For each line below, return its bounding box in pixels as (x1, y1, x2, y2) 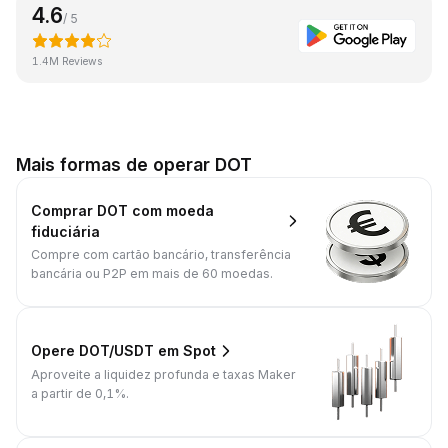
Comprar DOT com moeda (31, 201, 214, 219)
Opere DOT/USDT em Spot (31, 342, 216, 360)
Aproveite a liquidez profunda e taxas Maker (31, 366, 296, 382)
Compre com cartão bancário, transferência (31, 247, 291, 263)
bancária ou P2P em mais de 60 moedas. (31, 266, 273, 282)
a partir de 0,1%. (31, 385, 129, 401)
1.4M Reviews (32, 54, 103, 68)
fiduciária (31, 222, 100, 240)
